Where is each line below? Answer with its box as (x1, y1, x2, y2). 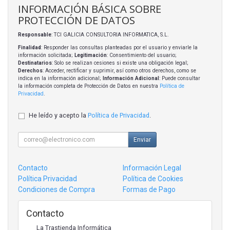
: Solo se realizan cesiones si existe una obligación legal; (52, 60, 188, 66)
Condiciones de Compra (18, 185, 95, 194)
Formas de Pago (123, 185, 176, 194)
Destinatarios (18, 60, 52, 66)
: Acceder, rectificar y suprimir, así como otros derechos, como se (43, 67, 196, 73)
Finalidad (18, 44, 41, 50)
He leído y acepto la (29, 111, 88, 119)
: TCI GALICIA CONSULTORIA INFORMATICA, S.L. (51, 31, 169, 37)
